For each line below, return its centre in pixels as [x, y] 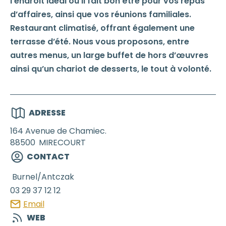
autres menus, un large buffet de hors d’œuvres [109, 55]
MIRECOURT [62, 142]
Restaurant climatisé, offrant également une [102, 28]
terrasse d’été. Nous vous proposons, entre [100, 41]
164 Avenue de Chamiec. [58, 131]
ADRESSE [47, 112]
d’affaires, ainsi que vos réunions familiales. [101, 14]
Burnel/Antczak [43, 177]
